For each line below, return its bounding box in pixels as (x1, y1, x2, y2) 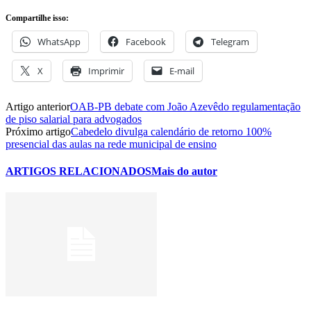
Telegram (211, 35, 249, 48)
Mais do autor (151, 165, 217, 178)
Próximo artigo (6, 125, 71, 137)
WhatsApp (37, 35, 81, 48)
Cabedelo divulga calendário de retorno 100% (71, 125, 271, 137)
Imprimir (88, 64, 124, 77)
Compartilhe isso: (6, 12, 69, 23)
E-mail (169, 64, 194, 77)
